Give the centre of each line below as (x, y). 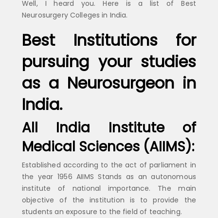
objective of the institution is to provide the (109, 200)
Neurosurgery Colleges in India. (75, 15)
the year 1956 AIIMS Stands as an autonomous (109, 177)
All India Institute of (109, 128)
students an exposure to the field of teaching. (102, 212)
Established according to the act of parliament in (109, 165)
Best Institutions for (109, 40)
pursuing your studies (109, 62)
